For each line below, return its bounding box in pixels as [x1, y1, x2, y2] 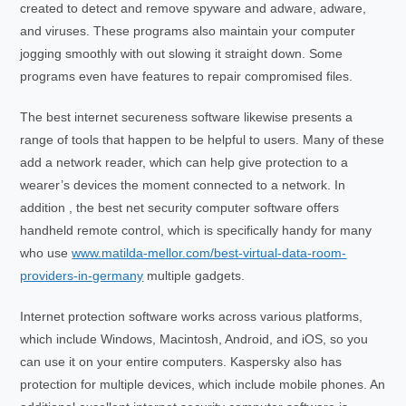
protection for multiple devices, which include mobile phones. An [20, 377, 386, 391]
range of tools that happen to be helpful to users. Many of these [20, 132, 385, 147]
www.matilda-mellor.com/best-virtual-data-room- [72, 246, 347, 260]
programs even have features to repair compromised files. [20, 69, 353, 83]
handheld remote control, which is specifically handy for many [20, 223, 372, 237]
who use [20, 246, 72, 260]
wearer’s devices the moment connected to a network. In [20, 178, 346, 192]
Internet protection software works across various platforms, [20, 309, 363, 324]
